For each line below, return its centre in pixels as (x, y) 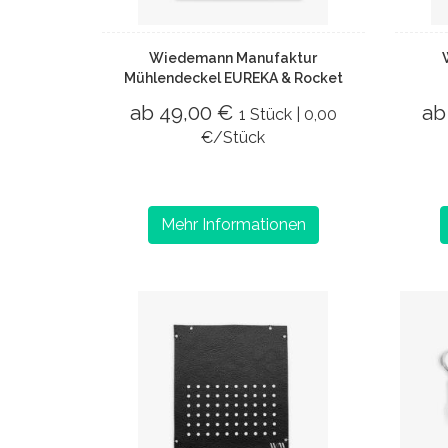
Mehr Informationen (233, 224)
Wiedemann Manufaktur (233, 58)
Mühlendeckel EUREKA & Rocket (233, 78)
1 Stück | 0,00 (287, 114)
